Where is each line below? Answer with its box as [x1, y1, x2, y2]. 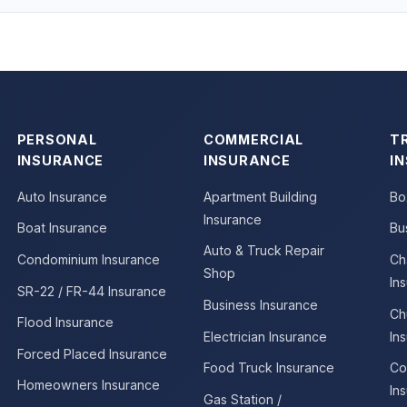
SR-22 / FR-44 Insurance [16, 283, 166, 299]
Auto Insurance [16, 188, 107, 204]
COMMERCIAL [203, 131, 304, 147]
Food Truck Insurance [203, 360, 334, 376]
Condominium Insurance [16, 252, 160, 268]
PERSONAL [16, 131, 97, 147]
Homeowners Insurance [16, 377, 160, 393]
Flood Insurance [16, 314, 114, 331]
